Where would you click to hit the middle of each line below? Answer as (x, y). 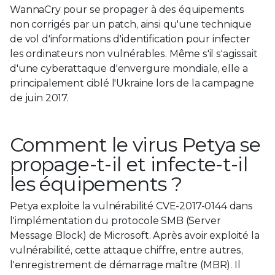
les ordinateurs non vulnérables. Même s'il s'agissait (134, 53)
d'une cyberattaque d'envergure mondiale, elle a (129, 68)
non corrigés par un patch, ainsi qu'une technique (131, 24)
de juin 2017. (39, 98)
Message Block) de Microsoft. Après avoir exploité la (135, 235)
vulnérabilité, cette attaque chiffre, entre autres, (126, 250)
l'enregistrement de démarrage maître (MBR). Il (125, 265)
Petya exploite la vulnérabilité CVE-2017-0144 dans (131, 206)
